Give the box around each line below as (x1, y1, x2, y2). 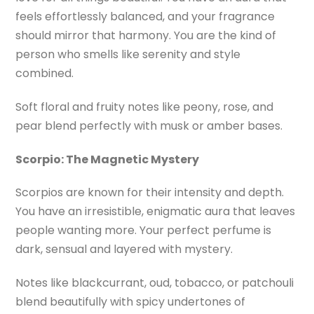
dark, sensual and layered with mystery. (15, 241, 233, 258)
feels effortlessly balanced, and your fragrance (15, 8, 275, 25)
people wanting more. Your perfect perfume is (15, 222, 272, 239)
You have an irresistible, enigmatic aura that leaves (15, 203, 296, 220)
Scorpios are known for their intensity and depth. (15, 184, 285, 201)
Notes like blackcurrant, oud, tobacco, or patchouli (15, 275, 294, 292)
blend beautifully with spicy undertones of (15, 294, 246, 310)
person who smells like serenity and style (15, 46, 241, 63)
